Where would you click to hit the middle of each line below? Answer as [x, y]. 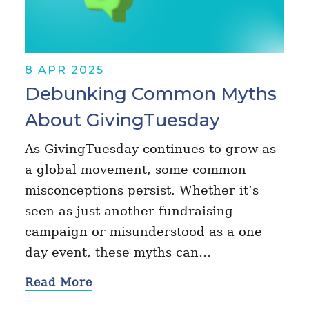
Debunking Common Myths [150, 94]
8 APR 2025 [64, 70]
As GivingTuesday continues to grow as [150, 149]
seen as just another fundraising [129, 211]
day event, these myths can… [118, 252]
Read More [58, 283]
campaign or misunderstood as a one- [145, 232]
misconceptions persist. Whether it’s [141, 190]
